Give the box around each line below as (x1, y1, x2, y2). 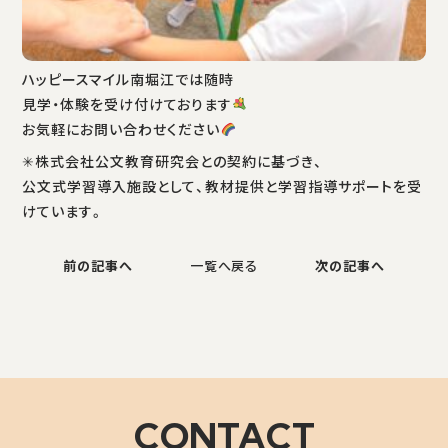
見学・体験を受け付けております (22, 97, 233, 112)
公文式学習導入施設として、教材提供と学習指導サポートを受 (22, 179, 422, 194)
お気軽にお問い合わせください (22, 122, 221, 137)
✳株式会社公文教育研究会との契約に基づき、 (22, 154, 323, 169)
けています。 (22, 204, 106, 219)
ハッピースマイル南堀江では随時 (22, 72, 235, 87)
